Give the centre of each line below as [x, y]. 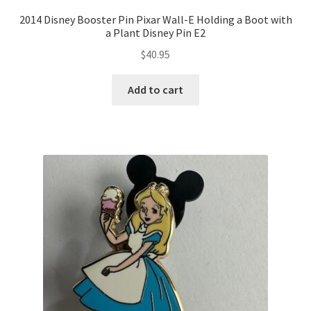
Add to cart [155, 89]
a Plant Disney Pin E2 [155, 33]
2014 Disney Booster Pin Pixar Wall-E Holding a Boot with [155, 20]
